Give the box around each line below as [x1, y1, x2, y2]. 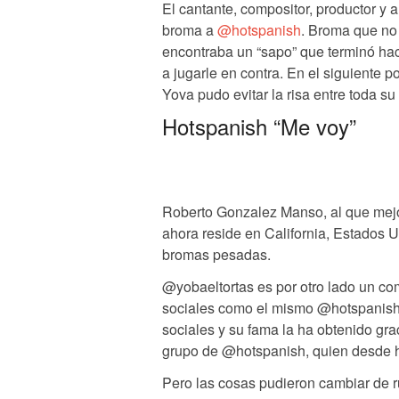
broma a [162, 19, 217, 40]
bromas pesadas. [162, 243, 271, 265]
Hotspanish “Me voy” [162, 110, 356, 142]
